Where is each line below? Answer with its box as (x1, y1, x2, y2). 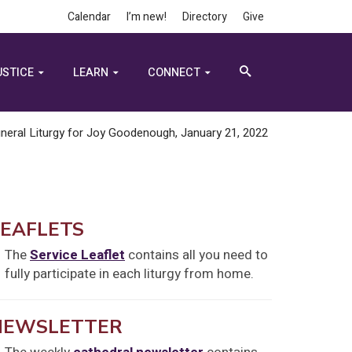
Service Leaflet (30, 245, 126, 266)
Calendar (68, 9, 111, 25)
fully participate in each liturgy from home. (5, 264, 255, 284)
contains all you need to (125, 245, 269, 266)
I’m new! (126, 9, 167, 25)
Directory (182, 9, 227, 25)
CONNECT (147, 64, 200, 81)
